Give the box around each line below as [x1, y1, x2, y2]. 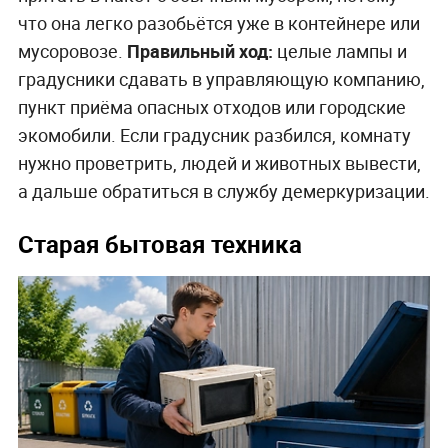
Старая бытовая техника [17, 228, 302, 261]
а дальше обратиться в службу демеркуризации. [17, 179, 430, 204]
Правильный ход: [126, 39, 273, 64]
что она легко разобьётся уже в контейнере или [17, 11, 420, 36]
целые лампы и [272, 39, 407, 64]
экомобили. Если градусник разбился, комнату [17, 123, 411, 148]
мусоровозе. [17, 39, 127, 64]
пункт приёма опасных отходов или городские [17, 95, 406, 120]
